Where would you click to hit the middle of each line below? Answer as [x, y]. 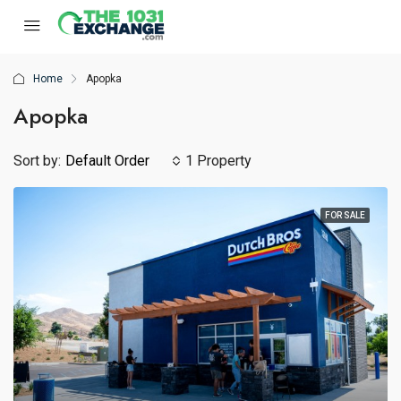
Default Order [107, 161]
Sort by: [37, 161]
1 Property [218, 161]
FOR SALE [345, 215]
